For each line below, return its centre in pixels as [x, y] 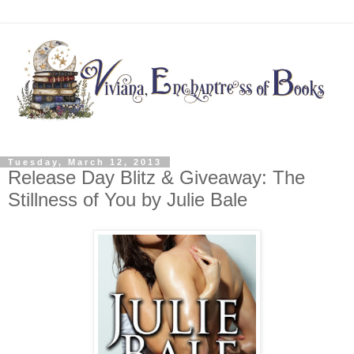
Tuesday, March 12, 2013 [85, 162]
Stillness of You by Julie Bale [128, 200]
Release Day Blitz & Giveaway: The [156, 178]
